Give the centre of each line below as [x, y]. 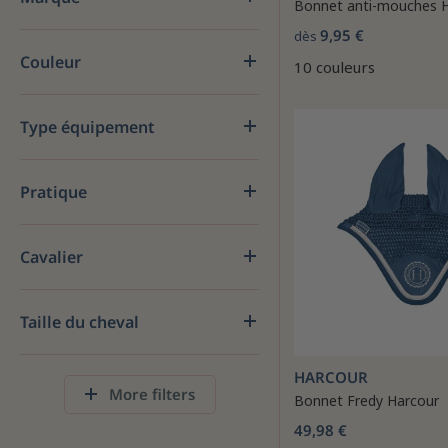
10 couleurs [334, 67]
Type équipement [87, 127]
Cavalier [51, 257]
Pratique [53, 192]
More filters [149, 394]
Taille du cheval [79, 322]
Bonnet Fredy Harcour [366, 400]
